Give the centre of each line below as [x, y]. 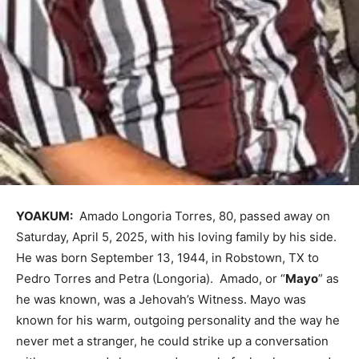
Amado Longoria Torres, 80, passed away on [202, 216]
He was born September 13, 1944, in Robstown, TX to [167, 257]
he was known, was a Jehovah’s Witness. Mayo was [161, 299]
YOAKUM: [44, 216]
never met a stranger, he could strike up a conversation [172, 341]
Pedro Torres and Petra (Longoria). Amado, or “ [151, 278]
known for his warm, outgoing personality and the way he [178, 320]
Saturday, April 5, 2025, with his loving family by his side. [178, 236]
